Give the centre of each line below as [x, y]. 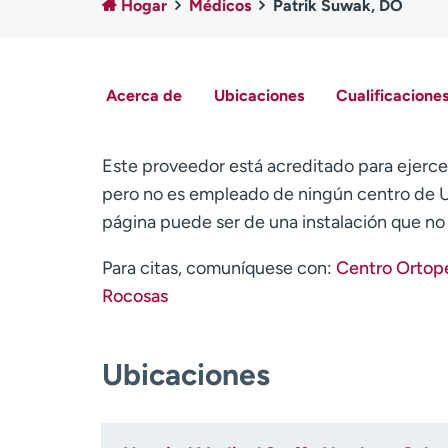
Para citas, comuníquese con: [219, 268]
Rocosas [135, 296]
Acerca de [143, 95]
